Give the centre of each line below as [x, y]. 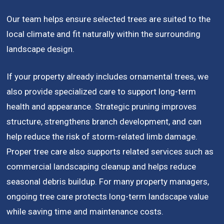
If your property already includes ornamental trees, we [108, 77]
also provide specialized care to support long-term [101, 92]
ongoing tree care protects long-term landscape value [108, 197]
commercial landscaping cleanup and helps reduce [101, 167]
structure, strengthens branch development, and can [104, 122]
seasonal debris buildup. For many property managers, [108, 182]
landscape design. [41, 49]
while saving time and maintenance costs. [85, 212]
